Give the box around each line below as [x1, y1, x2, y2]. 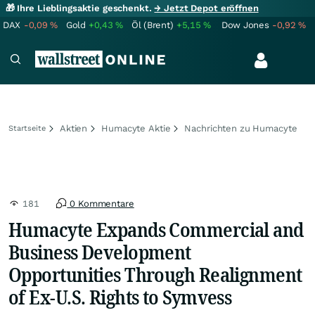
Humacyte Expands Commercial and [8, 216, 304, 243]
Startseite [8, 124, 46, 133]
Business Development [8, 238, 191, 265]
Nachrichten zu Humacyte [184, 123, 297, 134]
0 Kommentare [67, 198, 134, 209]
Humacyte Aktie [101, 123, 171, 134]
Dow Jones [221, 20, 269, 30]
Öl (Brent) [131, 20, 174, 30]
